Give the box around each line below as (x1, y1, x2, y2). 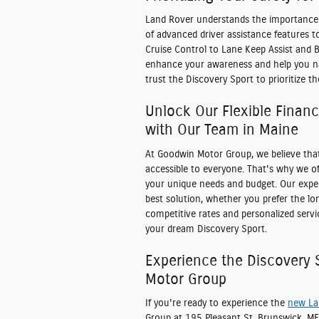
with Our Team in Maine (145, 122, 298, 137)
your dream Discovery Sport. (145, 224, 267, 234)
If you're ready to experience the (145, 298, 288, 308)
